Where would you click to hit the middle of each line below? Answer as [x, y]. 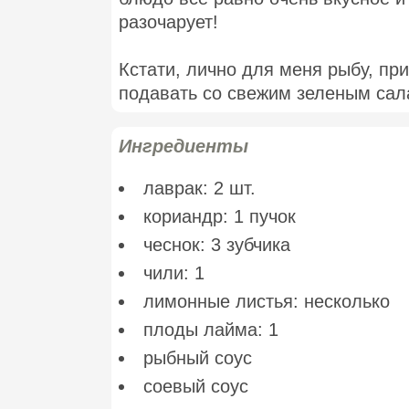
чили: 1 [174, 273]
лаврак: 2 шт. [202, 189]
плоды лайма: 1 [211, 330]
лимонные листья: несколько [267, 302]
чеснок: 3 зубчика [217, 245]
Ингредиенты [184, 147]
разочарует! [168, 22]
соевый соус [196, 387]
